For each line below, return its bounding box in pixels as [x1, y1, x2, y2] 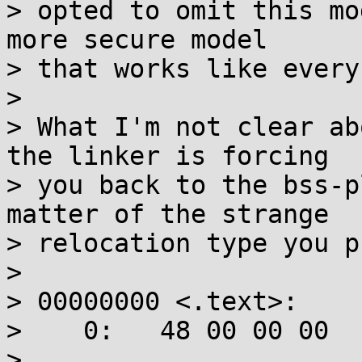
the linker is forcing [6, 141, 329, 170]
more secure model [6, 25, 267, 54]
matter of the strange [6, 200, 329, 229]
